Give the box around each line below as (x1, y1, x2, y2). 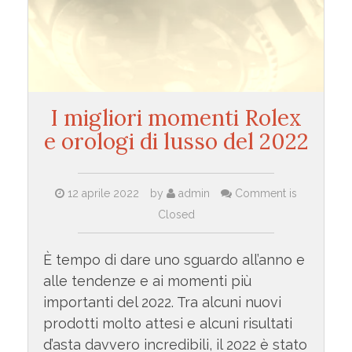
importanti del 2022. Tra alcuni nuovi (42, 294, 281, 311)
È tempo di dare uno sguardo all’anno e (42, 251, 305, 269)
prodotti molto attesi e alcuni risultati (42, 315, 292, 332)
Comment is (232, 187, 297, 200)
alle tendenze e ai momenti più (42, 273, 251, 290)
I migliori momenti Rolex (50, 104, 302, 133)
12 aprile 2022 (68, 187, 139, 200)
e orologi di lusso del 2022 (43, 127, 309, 156)
